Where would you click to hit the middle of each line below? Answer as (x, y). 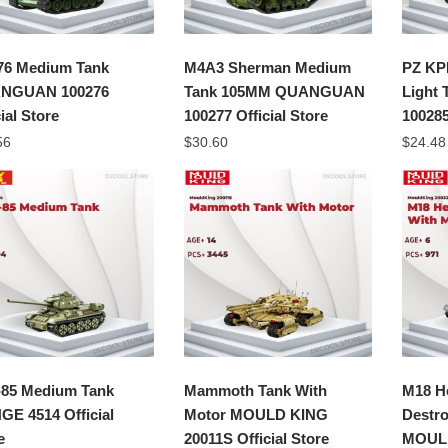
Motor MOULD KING (256, 414)
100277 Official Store (256, 115)
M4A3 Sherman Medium (268, 67)
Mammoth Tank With (256, 390)
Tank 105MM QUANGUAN (275, 91)
